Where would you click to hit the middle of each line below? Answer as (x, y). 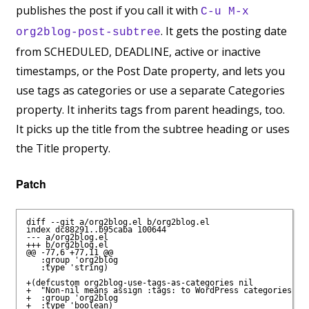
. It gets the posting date (224, 31)
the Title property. (63, 149)
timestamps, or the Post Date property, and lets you (150, 71)
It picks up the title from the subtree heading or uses (153, 129)
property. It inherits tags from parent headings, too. (150, 110)
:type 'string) (67, 268)
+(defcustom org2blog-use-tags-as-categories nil (139, 283)
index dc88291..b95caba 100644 (96, 230)
